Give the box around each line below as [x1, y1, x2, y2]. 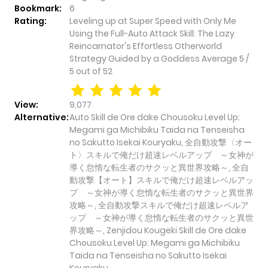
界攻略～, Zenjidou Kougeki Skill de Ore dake [69, 224, 246, 237]
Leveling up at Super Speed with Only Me [69, 15, 236, 28]
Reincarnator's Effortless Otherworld [69, 40, 222, 53]
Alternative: [14, 111, 69, 124]
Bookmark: [14, 2, 62, 15]
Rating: [14, 15, 47, 28]
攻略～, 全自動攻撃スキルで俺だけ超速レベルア [69, 199, 249, 212]
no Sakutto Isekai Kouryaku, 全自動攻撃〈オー [69, 136, 252, 149]
